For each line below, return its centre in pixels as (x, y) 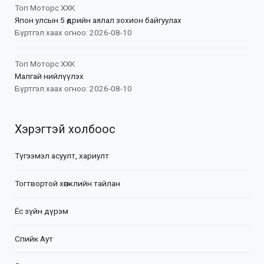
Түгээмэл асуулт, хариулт (62, 156)
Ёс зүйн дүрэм (42, 211)
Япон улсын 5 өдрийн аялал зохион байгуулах (98, 20)
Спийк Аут (34, 238)
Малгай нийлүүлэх (49, 76)
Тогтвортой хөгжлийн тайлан (67, 184)
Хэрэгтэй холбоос (65, 129)
